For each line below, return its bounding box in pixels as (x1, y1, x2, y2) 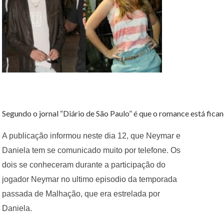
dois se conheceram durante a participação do (2, 160, 165, 169)
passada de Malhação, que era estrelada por (2, 189, 160, 198)
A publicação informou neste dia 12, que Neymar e (2, 131, 180, 140)
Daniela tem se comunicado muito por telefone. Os (2, 145, 180, 154)
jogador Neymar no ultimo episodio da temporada (2, 174, 177, 183)
